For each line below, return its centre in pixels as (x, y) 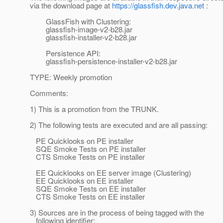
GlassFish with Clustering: (80, 21)
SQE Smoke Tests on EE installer (88, 189)
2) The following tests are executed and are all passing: (119, 125)
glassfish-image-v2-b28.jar (81, 29)
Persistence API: (65, 53)
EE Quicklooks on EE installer (82, 181)
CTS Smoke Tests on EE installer (87, 197)
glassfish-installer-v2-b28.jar (83, 37)
